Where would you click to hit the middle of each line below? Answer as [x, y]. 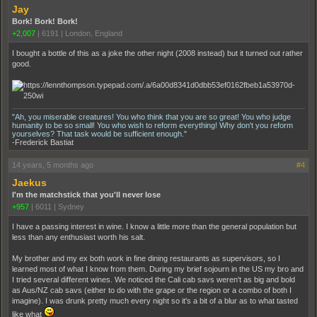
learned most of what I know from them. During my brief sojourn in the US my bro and [158, 269]
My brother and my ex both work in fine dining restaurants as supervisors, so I [146, 258]
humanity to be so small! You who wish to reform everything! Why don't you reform [152, 125]
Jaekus [29, 183]
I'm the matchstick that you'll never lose [86, 195]
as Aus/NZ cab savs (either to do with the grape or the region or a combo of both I [152, 290]
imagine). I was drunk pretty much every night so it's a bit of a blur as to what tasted [155, 301]
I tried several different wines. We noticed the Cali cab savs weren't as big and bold [154, 279]
